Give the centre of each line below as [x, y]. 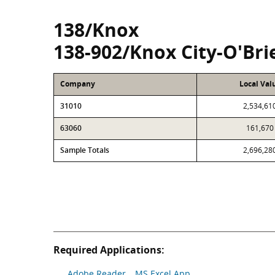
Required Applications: [109, 250]
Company [78, 84]
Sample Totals [85, 150]
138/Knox [96, 30]
